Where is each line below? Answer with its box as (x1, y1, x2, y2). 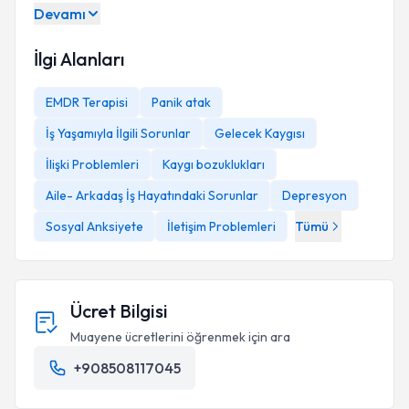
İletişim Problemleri (167, 218, 276, 235)
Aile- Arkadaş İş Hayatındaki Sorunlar (46, 187, 258, 204)
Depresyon (282, 187, 347, 204)
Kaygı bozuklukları (163, 156, 265, 173)
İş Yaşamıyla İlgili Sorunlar (46, 125, 191, 142)
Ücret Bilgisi (70, 299, 168, 322)
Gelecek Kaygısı (215, 125, 305, 142)
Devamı (34, 5, 86, 23)
